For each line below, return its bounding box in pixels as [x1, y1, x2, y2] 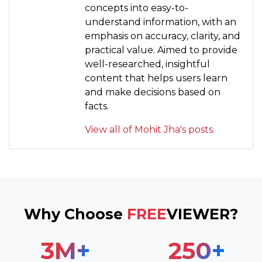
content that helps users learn [85, 73, 227, 84]
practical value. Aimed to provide [85, 44, 237, 56]
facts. [85, 101, 109, 112]
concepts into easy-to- [85, 2, 188, 14]
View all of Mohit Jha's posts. [85, 124, 215, 136]
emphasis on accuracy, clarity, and [85, 30, 240, 42]
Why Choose [24, 205, 127, 223]
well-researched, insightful [85, 58, 210, 70]
